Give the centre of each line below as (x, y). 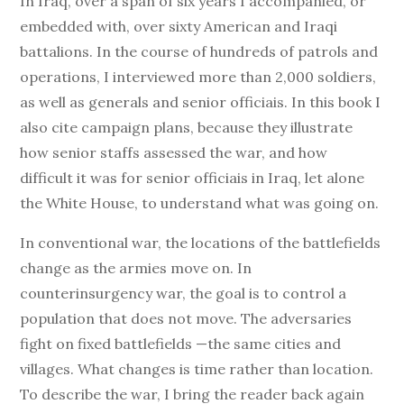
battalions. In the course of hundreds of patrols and (199, 51)
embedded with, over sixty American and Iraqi (179, 26)
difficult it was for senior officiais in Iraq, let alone (193, 178)
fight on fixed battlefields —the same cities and (181, 344)
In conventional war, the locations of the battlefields (201, 243)
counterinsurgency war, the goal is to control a (184, 293)
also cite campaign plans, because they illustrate (187, 127)
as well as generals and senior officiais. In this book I (201, 102)
